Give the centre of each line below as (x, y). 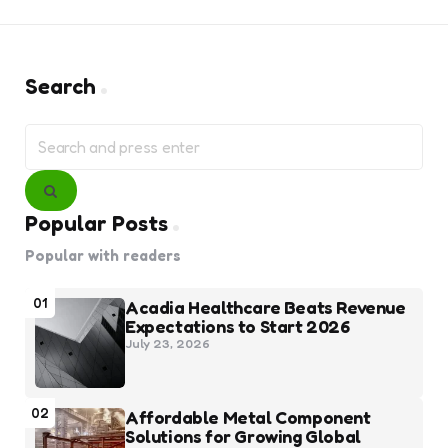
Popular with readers (103, 255)
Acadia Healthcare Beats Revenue (265, 307)
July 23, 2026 (167, 343)
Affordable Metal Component (248, 417)
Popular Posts (96, 223)
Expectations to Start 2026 (237, 326)
